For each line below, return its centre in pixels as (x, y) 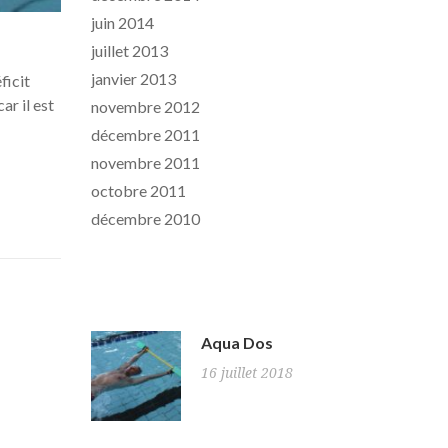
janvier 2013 (133, 78)
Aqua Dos (237, 342)
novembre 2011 (145, 162)
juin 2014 (122, 22)
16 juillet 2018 (247, 373)
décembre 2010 (145, 218)
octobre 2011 (138, 190)
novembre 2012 (145, 106)
